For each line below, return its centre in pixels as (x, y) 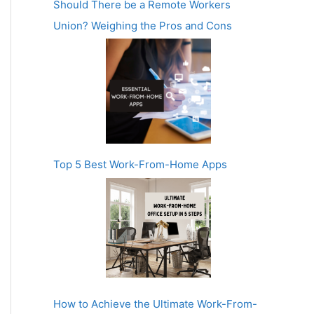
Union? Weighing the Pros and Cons (143, 25)
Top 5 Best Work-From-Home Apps (140, 165)
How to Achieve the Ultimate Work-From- (155, 304)
